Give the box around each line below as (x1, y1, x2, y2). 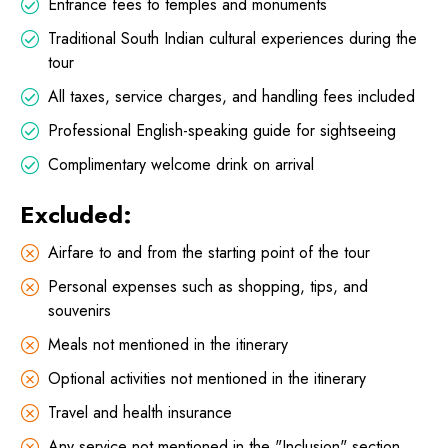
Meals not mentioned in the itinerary (48, 333, 288, 357)
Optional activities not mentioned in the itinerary (48, 367, 366, 391)
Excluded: (20, 197, 132, 233)
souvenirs (48, 299, 111, 323)
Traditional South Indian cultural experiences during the (48, 27, 417, 51)
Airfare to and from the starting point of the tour (48, 241, 370, 265)
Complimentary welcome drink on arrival (48, 153, 314, 177)
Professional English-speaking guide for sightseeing (48, 119, 396, 143)
